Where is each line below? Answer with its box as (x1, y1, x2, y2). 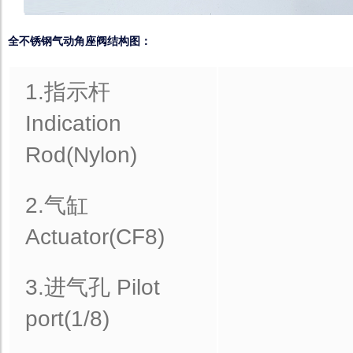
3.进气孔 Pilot (25, 275, 160, 299)
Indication (25, 111, 121, 136)
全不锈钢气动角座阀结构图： (8, 35, 151, 47)
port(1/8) (25, 307, 110, 331)
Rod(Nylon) (25, 143, 137, 167)
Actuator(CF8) (25, 225, 165, 249)
